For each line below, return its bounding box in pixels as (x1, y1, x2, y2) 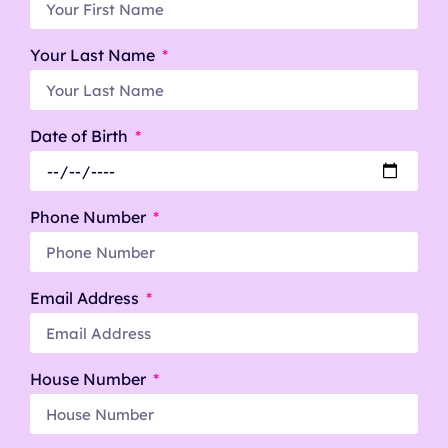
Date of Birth (30, 126, 132, 147)
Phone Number (30, 207, 150, 228)
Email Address (30, 288, 143, 309)
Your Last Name (30, 45, 159, 66)
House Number (30, 369, 150, 390)
